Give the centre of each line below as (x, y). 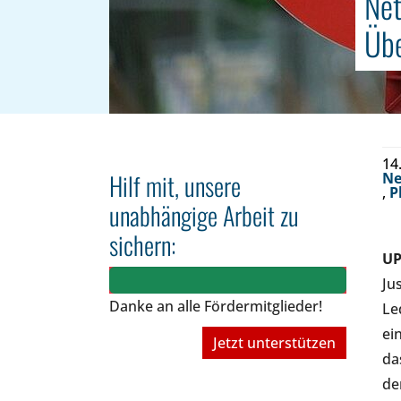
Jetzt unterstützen (274, 342)
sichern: (142, 245)
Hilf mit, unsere (175, 186)
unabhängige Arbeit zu (204, 215)
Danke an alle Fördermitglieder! (216, 306)
